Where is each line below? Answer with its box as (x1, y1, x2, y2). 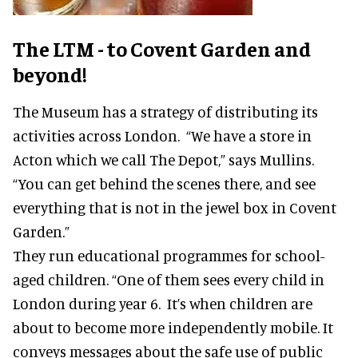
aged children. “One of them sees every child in (13, 269, 324, 288)
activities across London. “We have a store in (13, 125, 312, 145)
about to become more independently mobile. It (13, 317, 333, 336)
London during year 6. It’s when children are (13, 293, 312, 312)
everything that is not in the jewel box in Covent (13, 197, 336, 217)
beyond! (13, 60, 87, 87)
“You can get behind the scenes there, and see (13, 173, 316, 193)
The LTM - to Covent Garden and (13, 34, 311, 62)
